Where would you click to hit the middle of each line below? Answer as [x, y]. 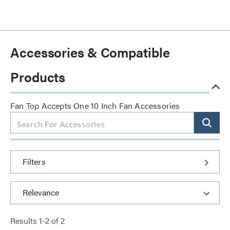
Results [25, 221]
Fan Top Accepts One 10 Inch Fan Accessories [95, 106]
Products [38, 77]
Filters [34, 161]
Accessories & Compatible [90, 52]
